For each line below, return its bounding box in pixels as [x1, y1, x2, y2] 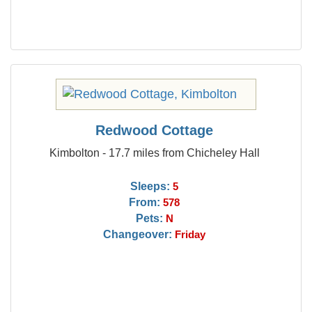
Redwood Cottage [95, 123, 214, 138]
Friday [175, 229, 206, 240]
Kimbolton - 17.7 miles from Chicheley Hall [49, 146, 260, 159]
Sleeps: [130, 180, 171, 192]
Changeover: [103, 228, 173, 240]
